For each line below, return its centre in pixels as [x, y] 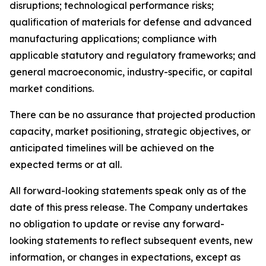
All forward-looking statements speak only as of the [128, 191]
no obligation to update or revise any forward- [117, 224]
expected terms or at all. [66, 164]
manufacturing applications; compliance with [113, 39]
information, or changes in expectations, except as [125, 257]
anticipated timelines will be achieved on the [112, 148]
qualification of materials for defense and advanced [131, 22]
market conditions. [52, 88]
